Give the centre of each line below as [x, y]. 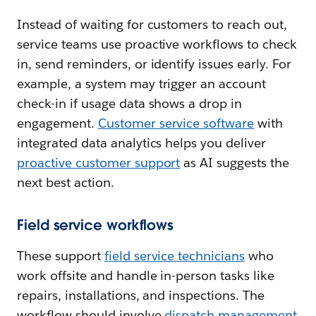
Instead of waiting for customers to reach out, [152, 25]
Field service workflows [96, 225]
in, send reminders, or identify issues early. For [154, 64]
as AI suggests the [235, 163]
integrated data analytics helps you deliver [142, 143]
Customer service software [176, 123]
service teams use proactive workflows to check [157, 44]
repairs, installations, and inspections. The [141, 296]
